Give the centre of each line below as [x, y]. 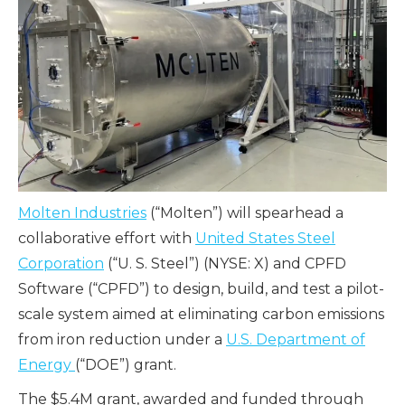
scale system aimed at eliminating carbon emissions [201, 315]
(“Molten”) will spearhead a [245, 213]
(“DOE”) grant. [126, 365]
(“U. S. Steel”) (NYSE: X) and [204, 264]
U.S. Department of [296, 340]
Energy [47, 365]
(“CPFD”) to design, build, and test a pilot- [234, 289]
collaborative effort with [107, 239]
